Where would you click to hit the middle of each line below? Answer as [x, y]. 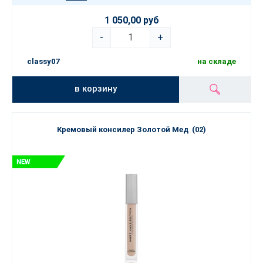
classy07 [43, 61]
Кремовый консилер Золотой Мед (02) [131, 129]
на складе [217, 61]
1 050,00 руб [131, 20]
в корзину [96, 89]
